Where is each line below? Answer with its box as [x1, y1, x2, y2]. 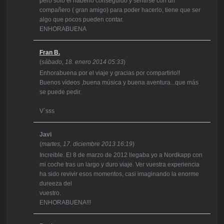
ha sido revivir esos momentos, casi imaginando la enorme [39, 170, 199, 178]
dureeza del [39, 180, 72, 187]
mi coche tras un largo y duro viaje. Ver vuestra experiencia [39, 161, 199, 168]
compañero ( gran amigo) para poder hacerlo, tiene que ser [39, 6, 200, 14]
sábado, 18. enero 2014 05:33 [41, 58, 123, 66]
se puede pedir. [39, 88, 81, 96]
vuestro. [39, 189, 61, 197]
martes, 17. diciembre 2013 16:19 [41, 140, 132, 148]
